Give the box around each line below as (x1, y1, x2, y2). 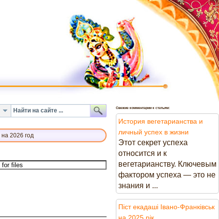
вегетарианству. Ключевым (118, 160, 217, 168)
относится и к (118, 149, 167, 157)
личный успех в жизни (118, 128, 189, 136)
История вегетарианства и (118, 117, 203, 125)
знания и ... (118, 181, 158, 190)
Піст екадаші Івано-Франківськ (118, 203, 215, 211)
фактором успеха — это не (118, 171, 216, 179)
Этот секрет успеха (118, 138, 188, 147)
